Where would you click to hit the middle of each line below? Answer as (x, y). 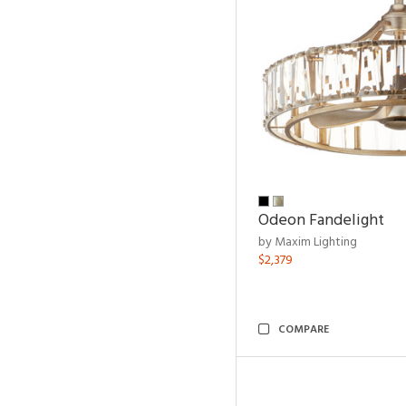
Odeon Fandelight (321, 221)
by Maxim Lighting (308, 242)
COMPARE (304, 330)
